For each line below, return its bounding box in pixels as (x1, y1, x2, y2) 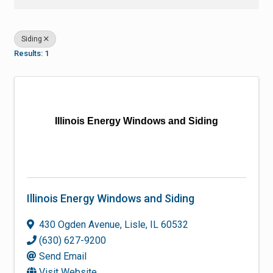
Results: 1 (14, 48, 49, 58)
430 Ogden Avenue (39, 218, 120, 230)
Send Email (39, 250, 87, 262)
